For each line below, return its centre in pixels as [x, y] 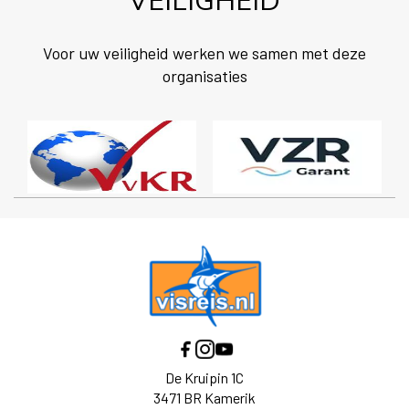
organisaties [204, 75]
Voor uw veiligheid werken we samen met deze [204, 52]
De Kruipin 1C [204, 377]
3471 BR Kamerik [204, 397]
